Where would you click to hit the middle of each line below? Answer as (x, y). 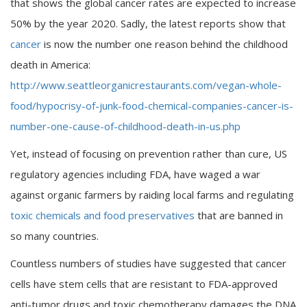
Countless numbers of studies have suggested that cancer (148, 263)
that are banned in (239, 216)
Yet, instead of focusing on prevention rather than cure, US (149, 154)
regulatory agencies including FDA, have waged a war (135, 174)
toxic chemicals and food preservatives (102, 216)
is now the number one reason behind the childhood (164, 44)
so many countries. (54, 236)
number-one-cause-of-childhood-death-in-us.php (125, 126)
